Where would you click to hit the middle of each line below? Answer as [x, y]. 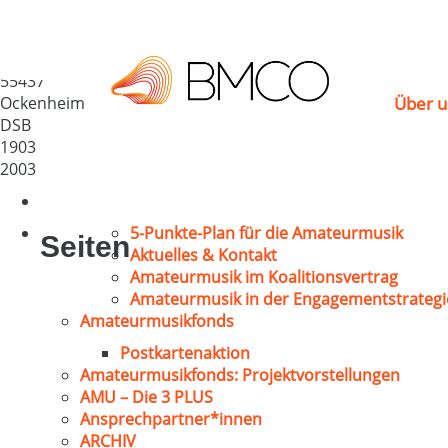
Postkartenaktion [185, 353]
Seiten [85, 246]
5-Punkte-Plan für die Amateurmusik [266, 233]
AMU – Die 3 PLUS [146, 397]
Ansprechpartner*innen [171, 419]
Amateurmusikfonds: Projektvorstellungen [240, 375]
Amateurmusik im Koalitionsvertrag [264, 277]
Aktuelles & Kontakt [203, 255]
